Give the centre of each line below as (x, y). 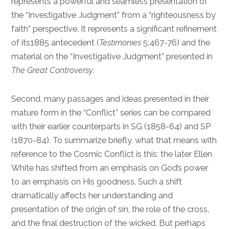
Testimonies (120, 43)
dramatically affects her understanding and (92, 196)
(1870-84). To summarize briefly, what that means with (114, 141)
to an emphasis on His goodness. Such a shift (97, 182)
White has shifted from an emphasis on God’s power (110, 168)
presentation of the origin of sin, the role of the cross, (110, 210)
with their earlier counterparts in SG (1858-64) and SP (111, 127)
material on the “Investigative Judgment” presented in (112, 56)
